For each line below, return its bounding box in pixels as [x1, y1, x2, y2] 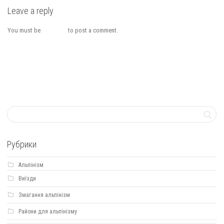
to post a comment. [66, 26, 118, 34]
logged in [42, 26, 66, 34]
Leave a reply [7, 5, 53, 16]
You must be [7, 26, 42, 34]
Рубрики [7, 139, 36, 150]
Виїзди [18, 175, 36, 182]
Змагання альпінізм [18, 191, 70, 199]
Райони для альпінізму [18, 208, 77, 215]
